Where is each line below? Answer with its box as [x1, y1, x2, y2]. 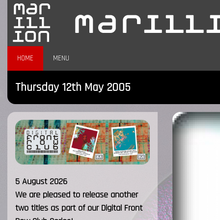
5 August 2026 [15, 176, 67, 188]
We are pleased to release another [15, 189, 138, 201]
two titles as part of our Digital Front [15, 202, 142, 214]
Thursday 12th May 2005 [15, 80, 130, 95]
